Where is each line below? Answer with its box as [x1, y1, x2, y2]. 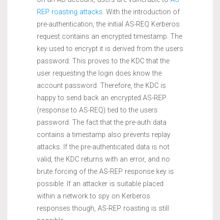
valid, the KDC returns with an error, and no [37, 155, 170, 163]
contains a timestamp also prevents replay [37, 130, 170, 138]
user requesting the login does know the [37, 69, 162, 77]
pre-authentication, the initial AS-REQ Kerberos [37, 20, 180, 28]
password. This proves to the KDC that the [37, 56, 169, 65]
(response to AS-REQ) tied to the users [37, 106, 158, 114]
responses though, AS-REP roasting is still [37, 204, 169, 212]
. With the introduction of [103, 7, 180, 16]
